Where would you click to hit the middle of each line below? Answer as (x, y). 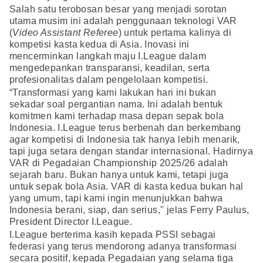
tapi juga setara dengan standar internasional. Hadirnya (131, 151)
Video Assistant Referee (65, 33)
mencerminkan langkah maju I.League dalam (108, 56)
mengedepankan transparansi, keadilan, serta (110, 68)
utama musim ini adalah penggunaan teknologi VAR (123, 21)
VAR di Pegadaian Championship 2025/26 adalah (119, 163)
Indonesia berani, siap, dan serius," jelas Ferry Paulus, (129, 210)
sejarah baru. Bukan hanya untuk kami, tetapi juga (119, 175)
